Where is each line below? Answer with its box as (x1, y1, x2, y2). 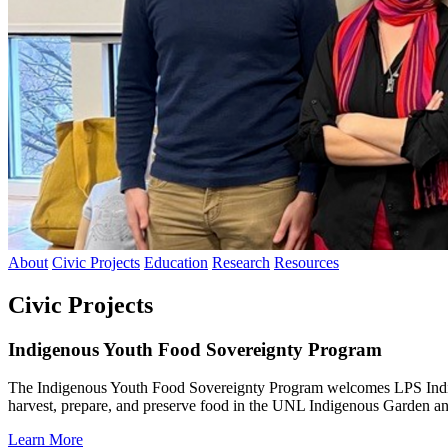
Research (212, 253, 270, 271)
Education (144, 253, 208, 271)
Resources (274, 253, 339, 271)
